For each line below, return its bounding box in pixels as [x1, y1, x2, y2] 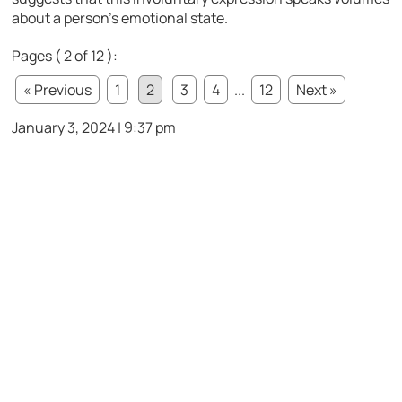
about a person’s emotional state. [12, 8, 229, 29]
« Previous [23, 80, 92, 100]
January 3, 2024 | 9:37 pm [12, 118, 177, 138]
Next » [296, 80, 338, 100]
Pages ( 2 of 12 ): [12, 46, 118, 66]
